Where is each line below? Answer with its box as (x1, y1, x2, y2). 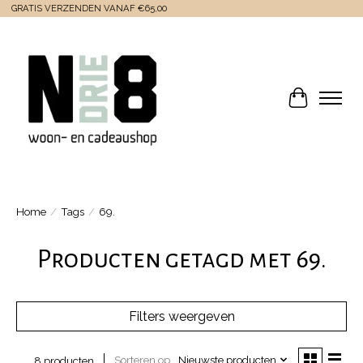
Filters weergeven (128, 308, 235, 324)
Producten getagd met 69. (36, 245, 327, 273)
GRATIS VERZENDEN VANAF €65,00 (11, 3, 167, 15)
